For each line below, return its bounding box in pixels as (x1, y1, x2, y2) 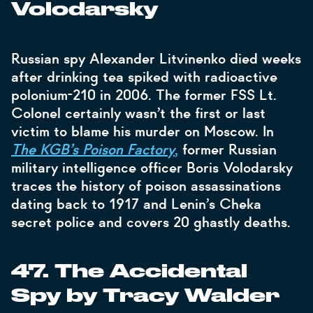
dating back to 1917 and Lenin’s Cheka (11, 195, 261, 213)
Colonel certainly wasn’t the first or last (11, 104, 265, 122)
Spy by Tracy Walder (11, 287, 279, 305)
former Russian (182, 140, 277, 159)
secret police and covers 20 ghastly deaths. (11, 213, 295, 231)
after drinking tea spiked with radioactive (11, 68, 277, 86)
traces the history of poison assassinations (11, 177, 281, 195)
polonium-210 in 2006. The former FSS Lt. (11, 86, 277, 104)
